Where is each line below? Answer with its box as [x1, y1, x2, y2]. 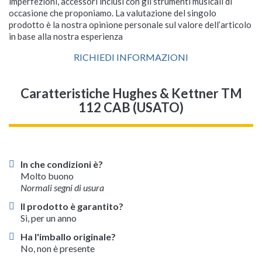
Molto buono [20, 170, 74, 182]
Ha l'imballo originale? [20, 231, 116, 243]
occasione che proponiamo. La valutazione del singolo [9, 8, 216, 19]
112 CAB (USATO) [78, 99, 184, 116]
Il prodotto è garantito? [20, 201, 123, 212]
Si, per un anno [20, 212, 77, 224]
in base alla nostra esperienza [9, 31, 123, 42]
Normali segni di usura [20, 182, 104, 194]
